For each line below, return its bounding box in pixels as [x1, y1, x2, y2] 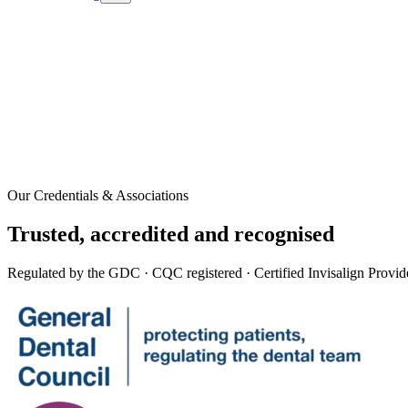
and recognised [194, 221, 334, 246]
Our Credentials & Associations [7, 187, 189, 203]
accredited [90, 221, 189, 246]
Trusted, [7, 221, 85, 246]
